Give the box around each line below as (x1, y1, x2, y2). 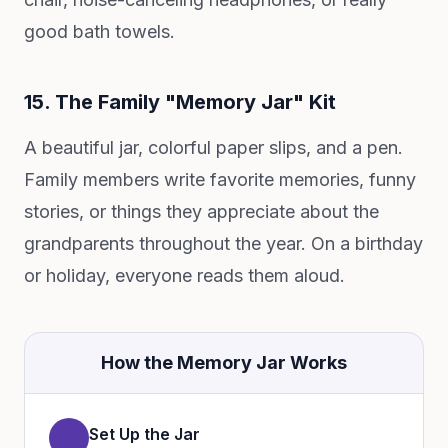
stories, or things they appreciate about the (24, 201, 379, 222)
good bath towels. (24, 21, 175, 42)
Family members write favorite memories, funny (24, 169, 416, 190)
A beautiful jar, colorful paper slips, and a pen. (24, 137, 403, 158)
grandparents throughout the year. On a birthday (24, 233, 423, 254)
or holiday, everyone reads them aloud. (24, 265, 345, 286)
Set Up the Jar (89, 424, 200, 444)
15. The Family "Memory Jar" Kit (24, 90, 336, 114)
